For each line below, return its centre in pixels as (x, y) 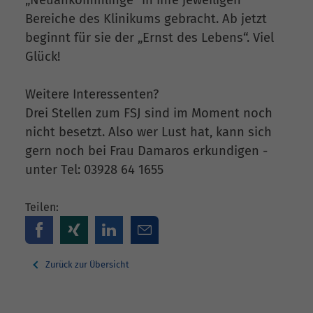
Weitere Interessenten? (92, 95)
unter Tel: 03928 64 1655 (94, 170)
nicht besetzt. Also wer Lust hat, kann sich (148, 132)
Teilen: (42, 207)
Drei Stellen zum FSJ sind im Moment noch (149, 114)
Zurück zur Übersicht (86, 264)
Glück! (43, 56)
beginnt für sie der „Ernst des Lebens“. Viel (150, 37)
